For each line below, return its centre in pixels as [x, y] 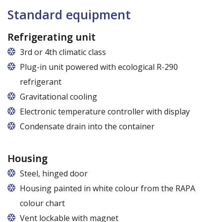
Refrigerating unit [52, 37]
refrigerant [41, 82]
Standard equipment [69, 14]
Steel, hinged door [54, 173]
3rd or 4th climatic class [63, 52]
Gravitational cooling [58, 96]
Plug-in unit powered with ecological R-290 [99, 67]
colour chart [42, 203]
